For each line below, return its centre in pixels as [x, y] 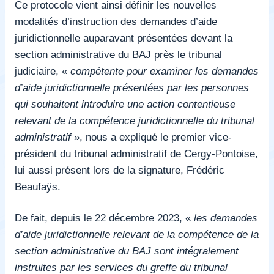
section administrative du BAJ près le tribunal [118, 54]
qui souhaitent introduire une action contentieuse [125, 104]
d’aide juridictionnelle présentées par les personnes [132, 87]
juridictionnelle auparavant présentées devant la [124, 38]
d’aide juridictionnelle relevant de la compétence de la [137, 234]
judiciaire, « [43, 71]
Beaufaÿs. [38, 186]
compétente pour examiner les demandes [165, 71]
